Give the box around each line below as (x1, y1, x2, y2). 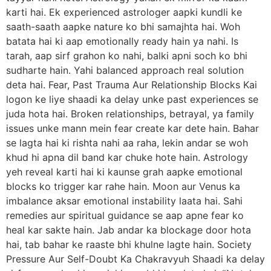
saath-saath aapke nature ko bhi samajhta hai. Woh (6, 20, 240, 33)
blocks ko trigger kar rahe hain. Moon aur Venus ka (6, 180, 240, 192)
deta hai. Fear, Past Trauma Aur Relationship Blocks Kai (6, 78, 257, 91)
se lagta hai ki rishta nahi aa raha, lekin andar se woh (6, 136, 248, 149)
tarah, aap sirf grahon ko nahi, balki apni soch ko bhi (6, 49, 247, 62)
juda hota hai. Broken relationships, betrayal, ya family (6, 107, 254, 120)
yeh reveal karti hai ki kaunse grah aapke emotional (6, 165, 243, 178)
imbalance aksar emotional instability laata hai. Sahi (6, 194, 243, 207)
